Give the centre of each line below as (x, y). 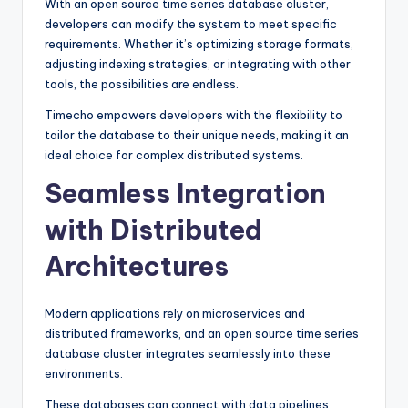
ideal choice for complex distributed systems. (174, 155)
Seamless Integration (185, 194)
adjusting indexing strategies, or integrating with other (198, 64)
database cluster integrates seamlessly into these (188, 354)
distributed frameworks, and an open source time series (202, 334)
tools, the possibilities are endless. (142, 84)
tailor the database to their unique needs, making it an (197, 135)
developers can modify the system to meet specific (191, 24)
